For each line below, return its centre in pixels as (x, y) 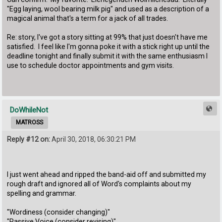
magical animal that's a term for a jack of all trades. (88, 19)
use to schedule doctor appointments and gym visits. (91, 66)
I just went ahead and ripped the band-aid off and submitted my (107, 174)
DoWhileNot (29, 110)
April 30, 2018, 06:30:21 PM (93, 139)
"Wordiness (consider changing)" (59, 212)
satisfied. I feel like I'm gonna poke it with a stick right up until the (109, 47)
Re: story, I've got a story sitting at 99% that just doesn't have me (108, 37)
